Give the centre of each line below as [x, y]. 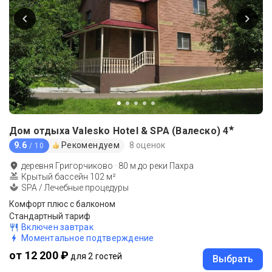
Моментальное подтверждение [88, 238]
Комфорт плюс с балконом [62, 204]
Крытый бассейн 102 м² [69, 176]
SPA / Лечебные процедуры [75, 187]
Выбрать [233, 259]
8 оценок [148, 145]
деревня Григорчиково [67, 165]
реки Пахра [172, 165]
